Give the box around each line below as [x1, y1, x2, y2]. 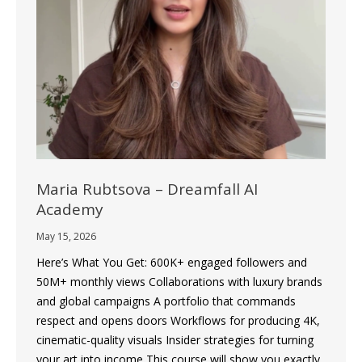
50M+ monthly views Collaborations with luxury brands [36, 273, 322, 289]
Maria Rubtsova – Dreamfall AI [36, 178, 258, 200]
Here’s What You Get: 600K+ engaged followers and [36, 254, 307, 270]
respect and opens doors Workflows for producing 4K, [36, 312, 320, 328]
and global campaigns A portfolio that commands [36, 293, 296, 309]
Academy [36, 198, 103, 220]
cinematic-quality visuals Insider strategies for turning [36, 331, 314, 347]
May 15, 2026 [36, 229, 96, 243]
